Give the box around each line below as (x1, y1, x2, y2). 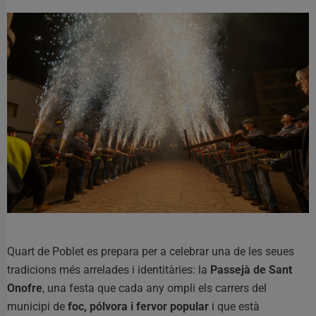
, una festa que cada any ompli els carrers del (42, 281, 267, 296)
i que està (209, 300, 260, 314)
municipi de (7, 300, 68, 314)
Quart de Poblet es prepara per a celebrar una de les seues (7, 245, 294, 259)
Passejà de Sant (210, 263, 292, 277)
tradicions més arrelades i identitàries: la (7, 263, 210, 277)
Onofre (7, 281, 42, 296)
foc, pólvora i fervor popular (68, 300, 209, 314)
